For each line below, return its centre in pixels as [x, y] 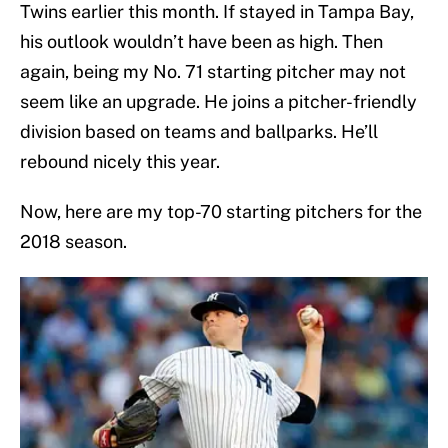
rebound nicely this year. [120, 162]
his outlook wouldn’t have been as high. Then [201, 42]
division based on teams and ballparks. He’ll [199, 132]
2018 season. [73, 242]
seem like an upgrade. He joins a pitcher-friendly [218, 102]
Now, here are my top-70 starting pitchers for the [221, 212]
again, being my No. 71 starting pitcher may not [213, 72]
